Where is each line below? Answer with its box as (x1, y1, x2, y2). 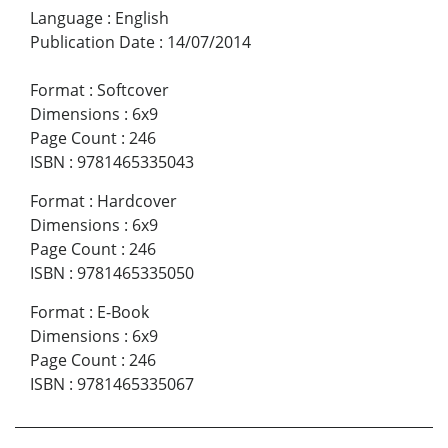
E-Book (97, 301, 149, 324)
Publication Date (30, 31, 155, 54)
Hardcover (97, 190, 177, 213)
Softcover (97, 79, 169, 102)
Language (30, 7, 103, 30)
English (115, 7, 169, 30)
